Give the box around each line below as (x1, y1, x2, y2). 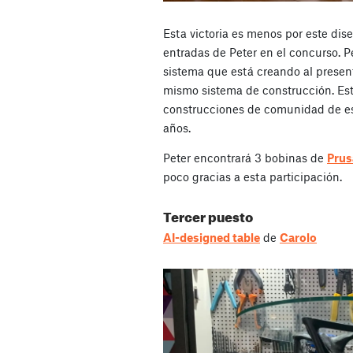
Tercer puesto (163, 203, 253, 225)
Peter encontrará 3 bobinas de (163, 150, 327, 165)
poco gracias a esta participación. (163, 169, 342, 184)
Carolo (280, 229, 317, 244)
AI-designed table (163, 229, 260, 244)
